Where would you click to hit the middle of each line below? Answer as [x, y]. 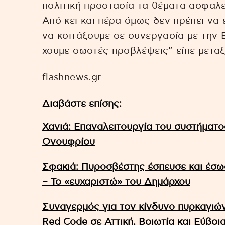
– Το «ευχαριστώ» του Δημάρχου [116, 182]
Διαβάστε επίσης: [82, 104]
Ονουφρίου [69, 142]
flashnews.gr [73, 77]
